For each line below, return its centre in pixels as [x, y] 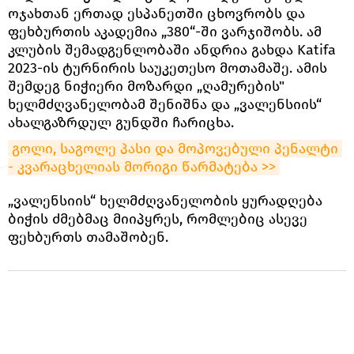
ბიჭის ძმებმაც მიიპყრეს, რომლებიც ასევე [158, 218]
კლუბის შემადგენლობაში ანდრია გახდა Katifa [172, 49]
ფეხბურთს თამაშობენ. [88, 237]
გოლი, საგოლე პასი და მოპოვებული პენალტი [175, 148]
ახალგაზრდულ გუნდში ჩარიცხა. [121, 122]
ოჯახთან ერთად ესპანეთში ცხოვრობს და [156, 13]
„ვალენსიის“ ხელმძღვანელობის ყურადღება [165, 200]
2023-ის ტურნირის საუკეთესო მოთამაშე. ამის [168, 68]
